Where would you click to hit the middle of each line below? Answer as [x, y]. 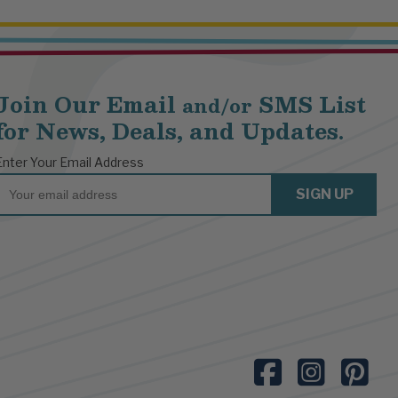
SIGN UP [325, 195]
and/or [217, 106]
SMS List [309, 104]
